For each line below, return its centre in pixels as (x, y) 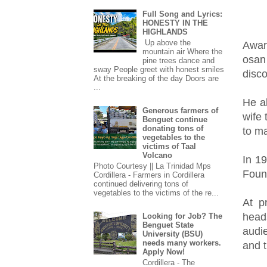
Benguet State (168, 225)
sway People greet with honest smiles (159, 70)
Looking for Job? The (183, 216)
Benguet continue (175, 120)
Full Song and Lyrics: (183, 14)
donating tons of (173, 129)
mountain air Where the (183, 52)
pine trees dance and (179, 61)
